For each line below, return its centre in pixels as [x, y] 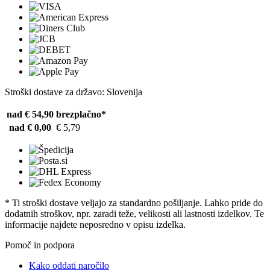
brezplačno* [81, 114]
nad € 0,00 [30, 127]
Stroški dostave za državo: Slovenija [74, 92]
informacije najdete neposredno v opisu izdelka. [95, 224]
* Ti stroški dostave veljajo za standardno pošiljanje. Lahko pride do [134, 203]
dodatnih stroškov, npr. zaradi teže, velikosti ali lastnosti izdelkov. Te [134, 214]
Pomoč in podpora [40, 245]
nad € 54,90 [30, 114]
